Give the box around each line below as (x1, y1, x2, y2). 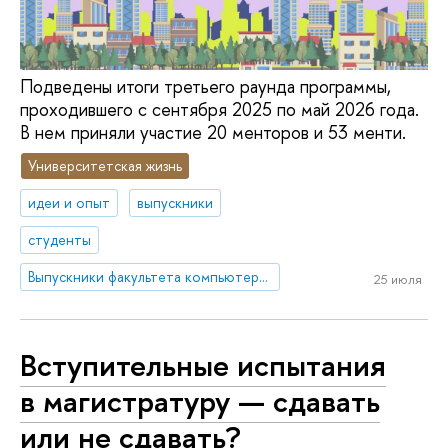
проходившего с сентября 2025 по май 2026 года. (20, 96, 419, 122)
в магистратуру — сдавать (20, 380, 380, 423)
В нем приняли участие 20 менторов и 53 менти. (20, 119, 406, 145)
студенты (28, 229, 92, 249)
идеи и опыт (28, 193, 111, 213)
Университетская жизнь (28, 156, 183, 176)
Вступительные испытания (20, 344, 386, 387)
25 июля (373, 270, 422, 289)
